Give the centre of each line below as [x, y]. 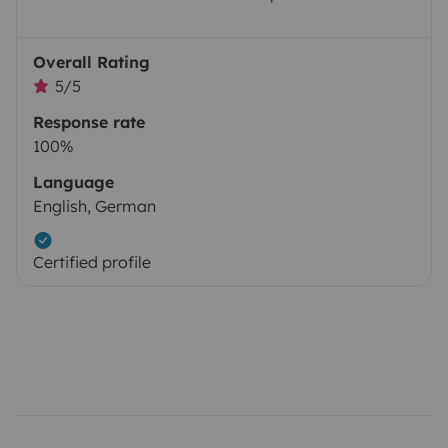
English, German [94, 205]
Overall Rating [91, 61]
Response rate [89, 121]
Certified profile [92, 261]
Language [73, 181]
